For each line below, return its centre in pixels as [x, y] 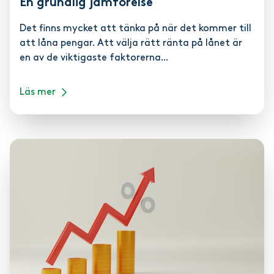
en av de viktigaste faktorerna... [94, 58]
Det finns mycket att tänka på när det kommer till [135, 28]
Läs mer [38, 92]
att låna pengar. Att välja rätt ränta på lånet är [131, 43]
